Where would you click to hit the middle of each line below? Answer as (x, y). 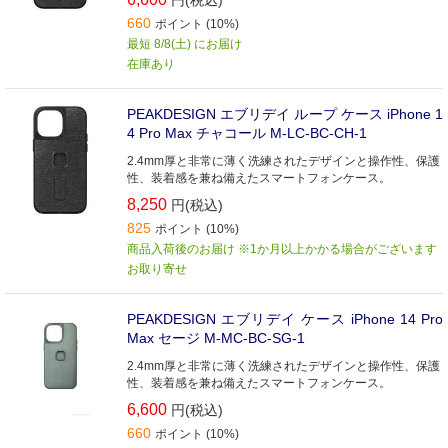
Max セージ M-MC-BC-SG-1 (216, 338)
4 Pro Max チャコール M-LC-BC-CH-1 (247, 133)
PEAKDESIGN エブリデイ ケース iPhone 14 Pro (285, 319)
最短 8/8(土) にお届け (184, 44)
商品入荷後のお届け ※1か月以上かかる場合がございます (282, 249)
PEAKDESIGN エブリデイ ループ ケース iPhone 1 (285, 114)
